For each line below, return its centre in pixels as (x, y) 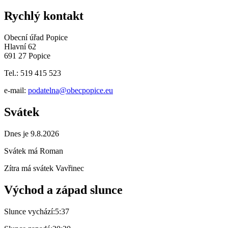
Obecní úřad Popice (37, 38)
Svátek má (22, 151)
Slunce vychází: (30, 211)
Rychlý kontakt (44, 16)
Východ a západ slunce (63, 190)
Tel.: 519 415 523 (33, 73)
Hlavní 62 (21, 47)
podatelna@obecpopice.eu (70, 91)
